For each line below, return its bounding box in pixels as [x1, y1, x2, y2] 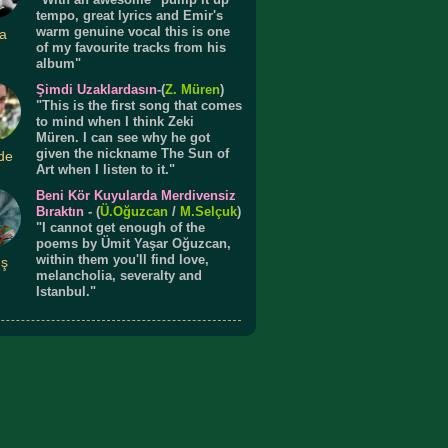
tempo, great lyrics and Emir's [36, 8, 224, 23]
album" [36, 56, 82, 71]
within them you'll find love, [36, 252, 210, 267]
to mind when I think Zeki [36, 114, 195, 129]
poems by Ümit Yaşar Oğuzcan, [36, 236, 232, 251]
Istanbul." [36, 284, 97, 299]
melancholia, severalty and [36, 268, 203, 283]
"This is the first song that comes [36, 98, 243, 113]
